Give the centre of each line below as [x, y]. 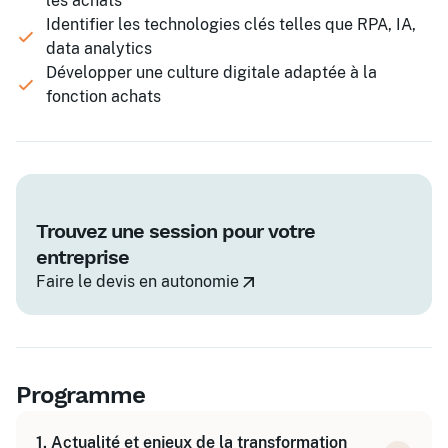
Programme [80, 395]
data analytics [99, 48]
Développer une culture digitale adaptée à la [211, 72]
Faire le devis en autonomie [137, 281]
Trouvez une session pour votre [175, 231]
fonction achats [103, 96]
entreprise [82, 257]
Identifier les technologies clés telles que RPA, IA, [231, 24]
